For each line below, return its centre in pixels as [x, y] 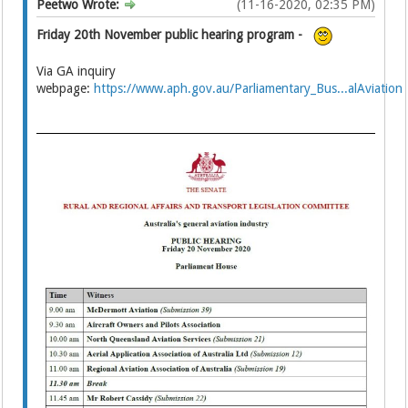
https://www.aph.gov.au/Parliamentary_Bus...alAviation [249, 89]
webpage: [66, 89]
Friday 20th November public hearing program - [170, 35]
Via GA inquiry [76, 71]
